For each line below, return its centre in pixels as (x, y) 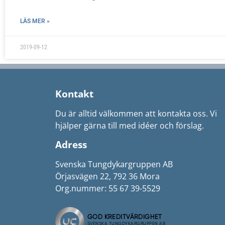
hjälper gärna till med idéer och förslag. (130, 126)
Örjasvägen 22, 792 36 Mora (107, 177)
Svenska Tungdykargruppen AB (114, 164)
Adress (71, 145)
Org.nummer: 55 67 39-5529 (108, 189)
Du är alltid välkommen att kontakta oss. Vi (136, 114)
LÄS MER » (35, 21)
